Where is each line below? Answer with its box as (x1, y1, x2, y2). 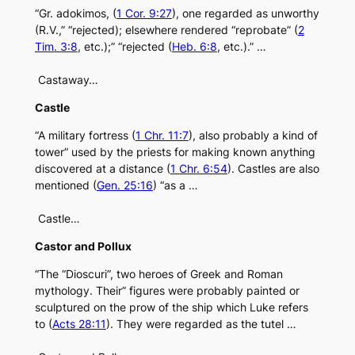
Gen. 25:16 (96, 178, 153, 193)
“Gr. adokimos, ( (34, 6, 116, 21)
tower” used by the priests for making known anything (34, 145, 315, 159)
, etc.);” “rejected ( (77, 40, 172, 54)
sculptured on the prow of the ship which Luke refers (34, 300, 308, 315)
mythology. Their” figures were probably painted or (34, 284, 300, 298)
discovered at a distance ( (34, 162, 170, 176)
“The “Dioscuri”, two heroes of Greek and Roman (34, 267, 283, 281)
